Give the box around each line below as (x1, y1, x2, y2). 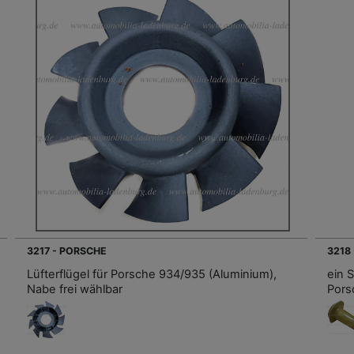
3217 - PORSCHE (27, 244, 107, 257)
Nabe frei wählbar (27, 281, 122, 296)
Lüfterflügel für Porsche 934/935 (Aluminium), (27, 266, 277, 281)
